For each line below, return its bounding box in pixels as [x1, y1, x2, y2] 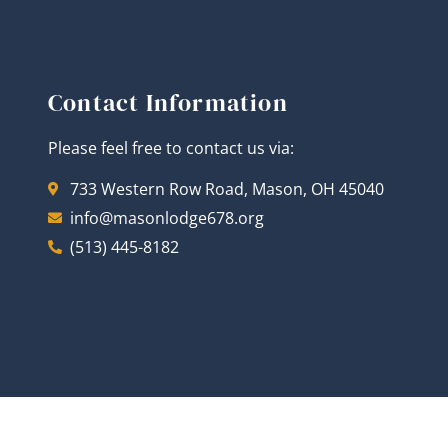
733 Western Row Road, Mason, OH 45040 [70, 177, 385, 200]
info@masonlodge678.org [70, 206, 265, 229]
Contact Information [47, 86, 288, 120]
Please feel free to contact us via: [47, 137, 294, 160]
